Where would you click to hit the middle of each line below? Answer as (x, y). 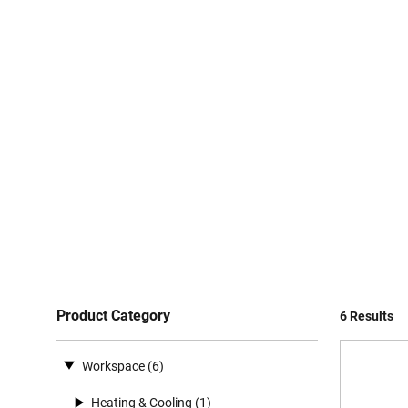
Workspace (113, 366)
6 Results (367, 316)
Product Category (113, 316)
